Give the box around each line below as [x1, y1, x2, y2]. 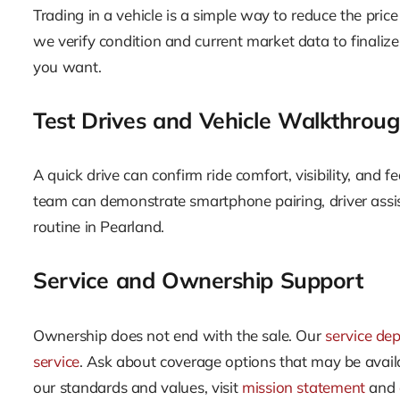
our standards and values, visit [33, 377, 242, 396]
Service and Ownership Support [33, 266, 363, 295]
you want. [33, 56, 102, 76]
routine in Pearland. [33, 217, 165, 237]
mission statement [241, 377, 366, 396]
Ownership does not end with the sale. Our [33, 325, 326, 345]
